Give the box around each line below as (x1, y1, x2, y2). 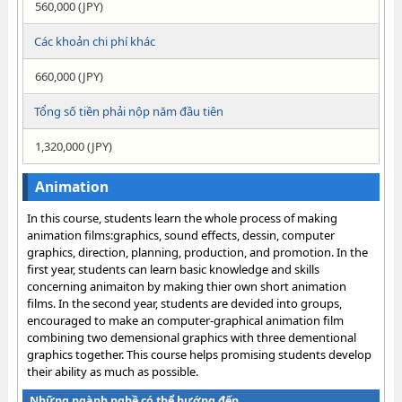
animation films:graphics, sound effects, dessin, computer (26, 227, 335, 243)
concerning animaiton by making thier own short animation (26, 278, 346, 294)
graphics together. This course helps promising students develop (26, 346, 371, 363)
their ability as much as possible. (26, 363, 198, 380)
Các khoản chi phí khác (33, 33, 155, 49)
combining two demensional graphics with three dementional (26, 329, 356, 345)
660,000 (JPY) (34, 68, 103, 84)
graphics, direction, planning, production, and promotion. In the (26, 244, 368, 260)
